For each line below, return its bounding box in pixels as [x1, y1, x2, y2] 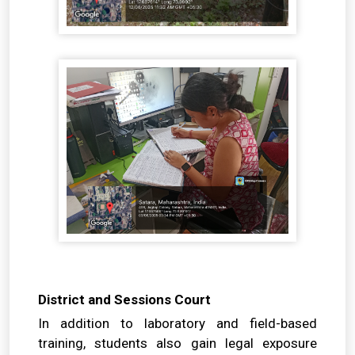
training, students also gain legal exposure [38, 335, 317, 352]
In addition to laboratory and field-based [38, 315, 317, 332]
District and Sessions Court [38, 292, 211, 308]
